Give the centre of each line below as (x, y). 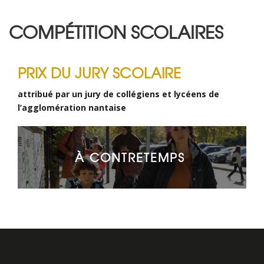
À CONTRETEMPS (130, 157)
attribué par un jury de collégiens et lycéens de (118, 94)
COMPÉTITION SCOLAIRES (116, 31)
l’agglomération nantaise (72, 107)
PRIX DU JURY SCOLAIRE (99, 72)
